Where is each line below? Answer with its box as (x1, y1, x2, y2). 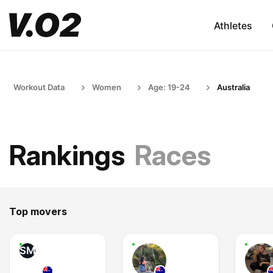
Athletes (213, 19, 252, 32)
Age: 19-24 (148, 82, 190, 92)
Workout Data (13, 82, 65, 92)
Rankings (9, 138, 125, 172)
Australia (217, 82, 250, 92)
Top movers (9, 205, 67, 218)
